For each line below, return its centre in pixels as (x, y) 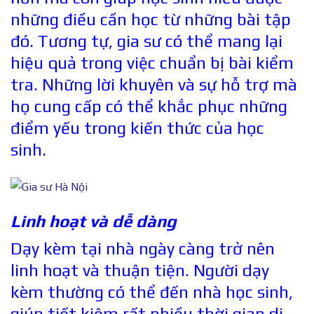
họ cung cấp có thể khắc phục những (149, 106)
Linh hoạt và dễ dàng (94, 221)
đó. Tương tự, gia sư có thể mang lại (146, 41)
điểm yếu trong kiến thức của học (137, 128)
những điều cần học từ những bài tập (151, 19)
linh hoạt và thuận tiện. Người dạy (140, 270)
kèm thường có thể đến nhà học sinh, (152, 292)
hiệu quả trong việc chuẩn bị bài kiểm (152, 62)
